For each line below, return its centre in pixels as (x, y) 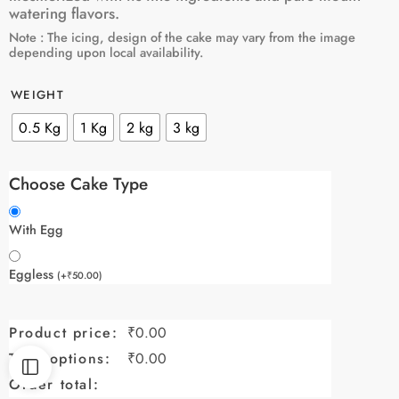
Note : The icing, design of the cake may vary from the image (182, 37)
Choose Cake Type (78, 184)
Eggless (33, 273)
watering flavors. (64, 13)
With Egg (36, 229)
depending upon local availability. (106, 53)
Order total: (54, 384)
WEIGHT (37, 95)
